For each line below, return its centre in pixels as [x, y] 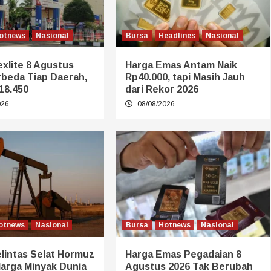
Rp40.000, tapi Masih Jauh [185, 77]
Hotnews [174, 225]
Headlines [177, 35]
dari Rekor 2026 [162, 89]
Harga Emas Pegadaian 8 [183, 254]
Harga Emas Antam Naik [181, 65]
